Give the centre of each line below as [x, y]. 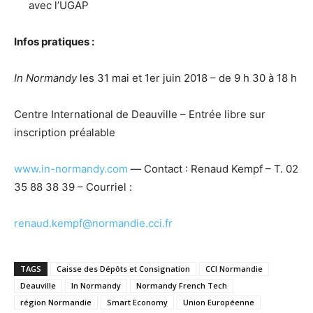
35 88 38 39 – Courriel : [73, 187]
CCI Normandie [234, 268]
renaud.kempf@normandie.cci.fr [93, 223]
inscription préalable [65, 132]
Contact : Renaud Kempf [205, 168]
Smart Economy [137, 302]
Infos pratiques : [54, 41]
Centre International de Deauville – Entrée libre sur [140, 114]
